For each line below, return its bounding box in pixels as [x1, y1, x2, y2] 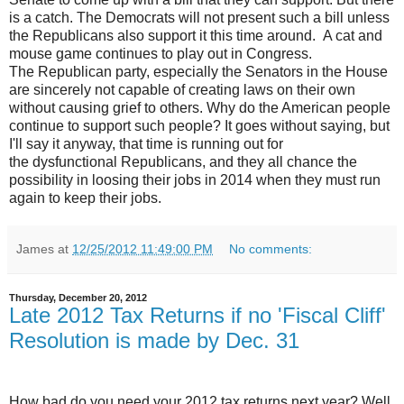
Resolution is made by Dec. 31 [9, 327, 299, 353]
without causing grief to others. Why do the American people [9, 99, 390, 115]
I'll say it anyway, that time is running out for [9, 135, 283, 151]
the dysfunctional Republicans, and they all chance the [9, 153, 357, 170]
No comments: [229, 241, 313, 256]
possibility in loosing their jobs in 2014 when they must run [9, 171, 381, 188]
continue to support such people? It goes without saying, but [9, 117, 390, 133]
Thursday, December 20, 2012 [9, 291, 147, 303]
